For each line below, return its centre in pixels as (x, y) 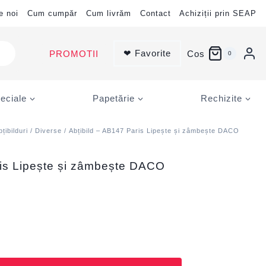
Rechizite (221, 98)
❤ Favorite (147, 53)
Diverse (49, 131)
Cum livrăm (109, 13)
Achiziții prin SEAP (218, 13)
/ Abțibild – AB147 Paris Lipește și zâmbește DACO (151, 131)
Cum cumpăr (52, 13)
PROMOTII (74, 53)
